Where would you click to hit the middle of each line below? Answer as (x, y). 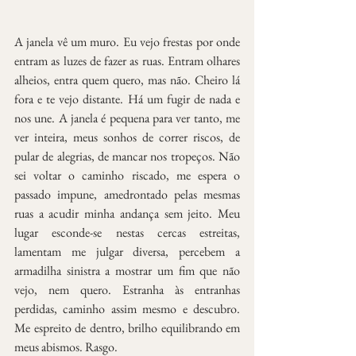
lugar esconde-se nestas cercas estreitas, (127, 232)
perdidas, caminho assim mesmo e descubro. (127, 308)
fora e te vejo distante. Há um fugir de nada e (127, 99)
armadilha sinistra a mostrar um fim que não (127, 270)
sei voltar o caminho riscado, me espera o (127, 175)
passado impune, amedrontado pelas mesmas (127, 194)
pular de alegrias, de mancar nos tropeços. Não (127, 156)
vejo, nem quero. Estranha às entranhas (127, 289)
